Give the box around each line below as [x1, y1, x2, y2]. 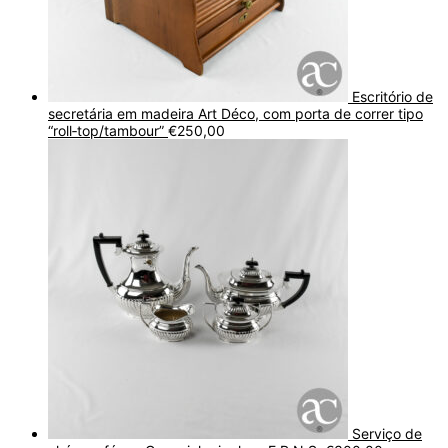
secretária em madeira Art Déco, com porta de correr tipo [48, 104, 423, 122]
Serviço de [352, 424, 422, 442]
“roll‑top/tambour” [48, 121, 164, 139]
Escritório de [352, 87, 433, 105]
